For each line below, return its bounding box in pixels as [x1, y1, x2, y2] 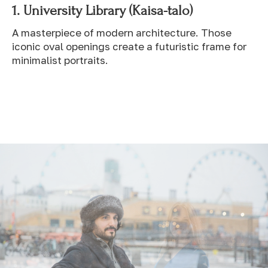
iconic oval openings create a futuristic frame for [12, 39, 246, 53]
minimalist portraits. [12, 53, 108, 66]
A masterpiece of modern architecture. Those [12, 26, 232, 39]
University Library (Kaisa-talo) [23, 2, 193, 19]
